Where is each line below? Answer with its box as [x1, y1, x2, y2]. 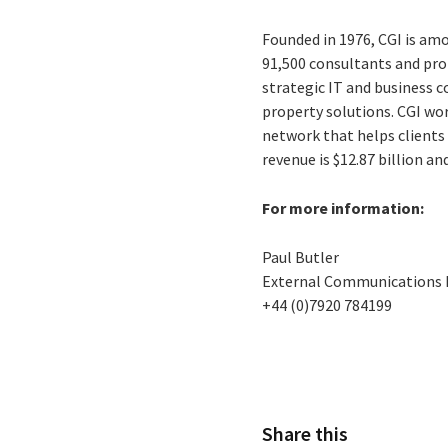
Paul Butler [262, 246, 340, 267]
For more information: [262, 197, 425, 218]
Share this [262, 420, 349, 446]
